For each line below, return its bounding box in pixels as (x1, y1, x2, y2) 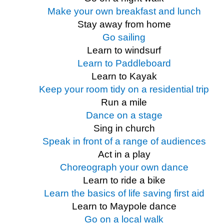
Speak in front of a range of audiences (42, 136, 206, 147)
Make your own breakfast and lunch (47, 6, 201, 17)
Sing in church (93, 123, 155, 134)
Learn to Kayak (91, 71, 157, 82)
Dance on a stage (85, 110, 162, 121)
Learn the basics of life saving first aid (43, 188, 204, 199)
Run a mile (101, 97, 147, 108)
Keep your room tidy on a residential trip (39, 84, 209, 95)
